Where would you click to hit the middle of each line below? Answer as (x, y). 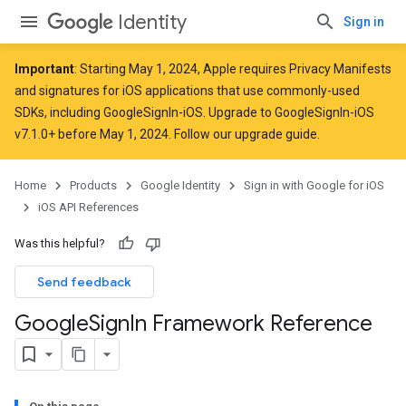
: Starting (101, 69)
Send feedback (84, 282)
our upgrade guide (265, 134)
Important (44, 69)
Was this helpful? (60, 243)
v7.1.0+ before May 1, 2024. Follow (114, 134)
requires (263, 69)
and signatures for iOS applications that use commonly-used (187, 91)
